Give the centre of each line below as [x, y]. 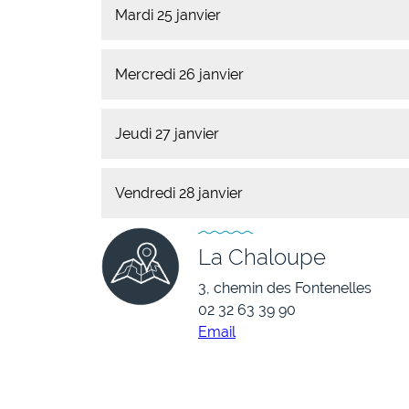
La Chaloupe [262, 257]
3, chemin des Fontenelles [285, 288]
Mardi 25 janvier [168, 15]
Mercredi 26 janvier [179, 74]
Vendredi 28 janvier [179, 193]
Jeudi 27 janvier [167, 133]
